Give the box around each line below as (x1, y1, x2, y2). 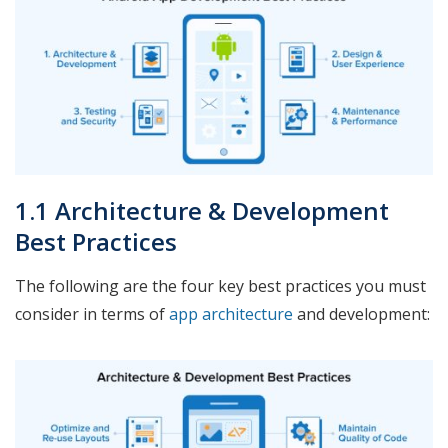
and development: (293, 302, 430, 325)
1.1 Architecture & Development (15, 193, 389, 227)
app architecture (169, 302, 293, 325)
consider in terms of (15, 302, 169, 325)
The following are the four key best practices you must (15, 274, 426, 297)
